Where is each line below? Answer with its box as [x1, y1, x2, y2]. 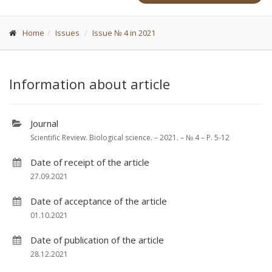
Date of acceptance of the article [30, 195, 167, 207]
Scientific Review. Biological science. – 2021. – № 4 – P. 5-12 [30, 132, 229, 143]
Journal [30, 117, 58, 129]
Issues [55, 27, 80, 38]
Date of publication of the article [30, 234, 164, 246]
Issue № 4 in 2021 [92, 27, 155, 38]
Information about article [9, 75, 170, 93]
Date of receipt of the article [30, 156, 149, 168]
